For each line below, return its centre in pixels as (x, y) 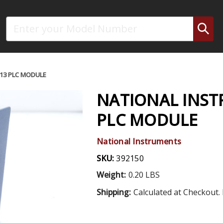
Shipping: (114, 192)
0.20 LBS (144, 174)
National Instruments (139, 141)
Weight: (111, 174)
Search (17, 21)
